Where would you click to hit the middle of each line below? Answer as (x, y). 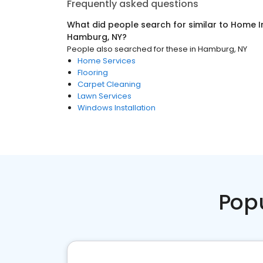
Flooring (93, 73)
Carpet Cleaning (109, 84)
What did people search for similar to (149, 25)
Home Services (107, 61)
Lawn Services (104, 96)
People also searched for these (127, 49)
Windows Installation (117, 108)
